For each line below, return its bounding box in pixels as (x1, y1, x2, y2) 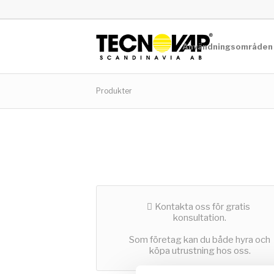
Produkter (96, 86, 132, 95)
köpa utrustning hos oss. (149, 245, 251, 256)
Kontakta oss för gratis (155, 201, 251, 212)
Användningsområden (182, 42, 273, 51)
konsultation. (173, 212, 227, 223)
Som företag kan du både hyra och (129, 234, 271, 245)
